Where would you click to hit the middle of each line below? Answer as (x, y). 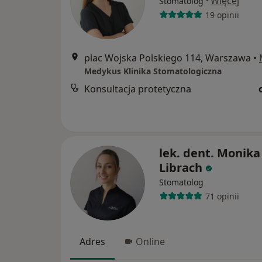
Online (150, 242)
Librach (181, 168)
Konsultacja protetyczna (138, 89)
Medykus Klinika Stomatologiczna (153, 71)
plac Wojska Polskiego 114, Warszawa (168, 58)
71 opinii (222, 196)
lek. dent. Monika (210, 153)
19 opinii (222, 15)
